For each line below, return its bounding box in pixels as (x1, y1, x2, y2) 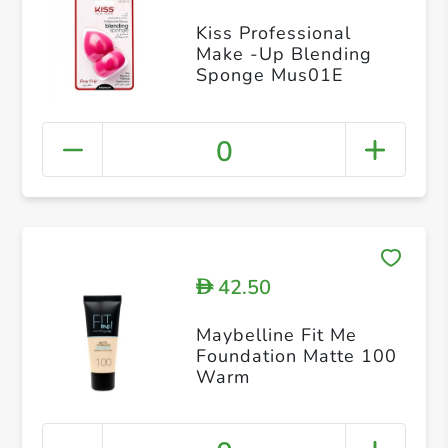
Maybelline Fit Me (195, 322, 357, 347)
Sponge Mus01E (195, 63, 344, 88)
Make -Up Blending (195, 42, 372, 67)
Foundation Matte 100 (195, 343, 397, 368)
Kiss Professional (195, 21, 351, 46)
